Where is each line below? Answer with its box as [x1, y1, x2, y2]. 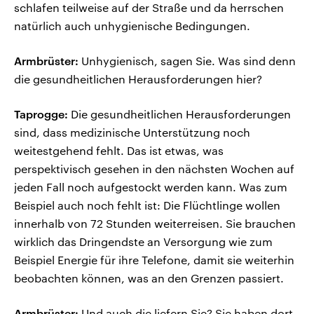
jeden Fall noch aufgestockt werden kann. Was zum [14, 180, 287, 194]
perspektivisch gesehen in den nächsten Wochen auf [14, 162, 294, 176]
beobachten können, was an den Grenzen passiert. [14, 271, 284, 285]
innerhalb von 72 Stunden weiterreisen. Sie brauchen [14, 217, 296, 231]
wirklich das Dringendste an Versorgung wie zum [14, 235, 273, 249]
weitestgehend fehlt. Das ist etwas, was [14, 144, 224, 158]
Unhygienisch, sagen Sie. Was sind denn [78, 54, 296, 68]
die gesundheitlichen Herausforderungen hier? [14, 72, 262, 86]
